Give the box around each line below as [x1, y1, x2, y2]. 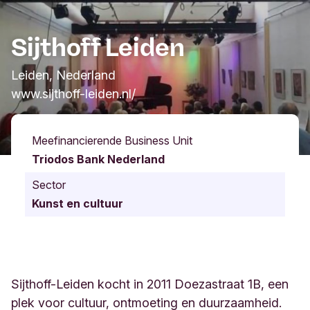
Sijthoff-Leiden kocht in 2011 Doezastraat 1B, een [11, 277, 289, 292]
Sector [32, 178, 66, 192]
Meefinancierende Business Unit [32, 134, 192, 148]
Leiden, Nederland [11, 68, 116, 83]
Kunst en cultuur [32, 197, 123, 211]
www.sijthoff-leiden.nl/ [11, 86, 136, 102]
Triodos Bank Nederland [32, 152, 165, 167]
